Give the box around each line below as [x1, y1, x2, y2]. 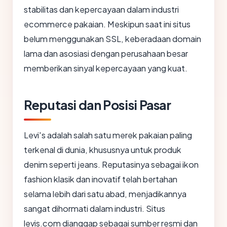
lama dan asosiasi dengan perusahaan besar [24, 48, 188, 59]
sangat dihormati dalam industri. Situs [24, 203, 165, 214]
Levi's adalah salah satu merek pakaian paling [24, 130, 192, 141]
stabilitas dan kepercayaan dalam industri [24, 4, 179, 15]
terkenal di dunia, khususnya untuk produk [24, 144, 181, 156]
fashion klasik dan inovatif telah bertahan [24, 174, 177, 185]
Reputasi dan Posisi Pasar [24, 97, 171, 113]
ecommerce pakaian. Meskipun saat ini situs [24, 19, 191, 30]
